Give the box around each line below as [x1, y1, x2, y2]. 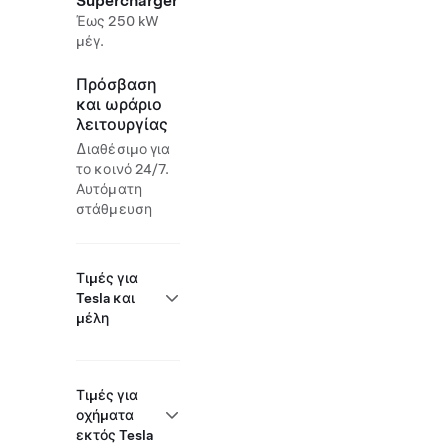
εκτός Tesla [76, 427, 153, 443]
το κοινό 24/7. [76, 161, 170, 177]
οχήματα [76, 407, 134, 423]
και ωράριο [76, 95, 162, 114]
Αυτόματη [76, 181, 142, 197]
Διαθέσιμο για [76, 141, 171, 157]
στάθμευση [76, 201, 152, 217]
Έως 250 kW [76, 13, 159, 29]
